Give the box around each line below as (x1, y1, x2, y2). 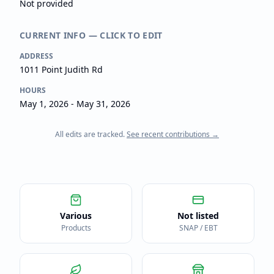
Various (60, 210, 92, 221)
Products (61, 223, 91, 233)
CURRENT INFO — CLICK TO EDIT (20, 29, 163, 41)
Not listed (177, 210, 219, 221)
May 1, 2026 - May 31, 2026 (20, 98, 130, 109)
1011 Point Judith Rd (20, 64, 103, 75)
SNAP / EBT (179, 223, 218, 233)
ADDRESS (20, 51, 53, 61)
